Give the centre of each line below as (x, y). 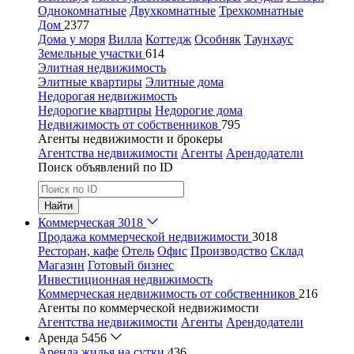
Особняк (218, 39)
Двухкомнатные (173, 11)
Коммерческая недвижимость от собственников (168, 294)
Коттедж (168, 39)
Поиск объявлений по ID (105, 167)
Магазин (61, 265)
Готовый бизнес (131, 265)
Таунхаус (269, 39)
